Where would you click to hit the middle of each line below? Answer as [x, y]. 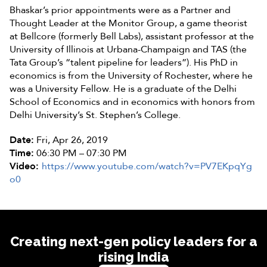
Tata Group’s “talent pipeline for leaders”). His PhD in [124, 62]
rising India [133, 257]
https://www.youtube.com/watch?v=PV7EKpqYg [147, 166]
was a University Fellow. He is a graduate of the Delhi [123, 89]
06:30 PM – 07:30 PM [80, 153]
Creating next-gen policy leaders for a [133, 241]
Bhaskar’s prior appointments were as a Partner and [120, 10]
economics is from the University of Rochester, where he [131, 75]
